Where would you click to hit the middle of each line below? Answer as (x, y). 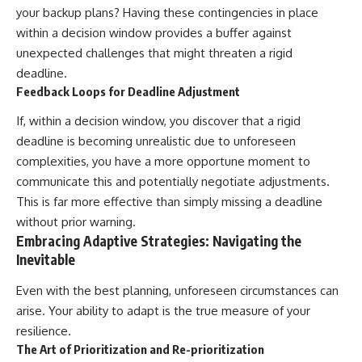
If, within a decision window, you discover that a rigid (158, 121)
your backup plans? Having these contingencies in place (167, 12)
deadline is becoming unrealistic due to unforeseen (156, 141)
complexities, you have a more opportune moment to (163, 162)
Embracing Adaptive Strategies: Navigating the (159, 241)
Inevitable (46, 260)
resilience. (44, 330)
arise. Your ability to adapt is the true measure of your (163, 310)
